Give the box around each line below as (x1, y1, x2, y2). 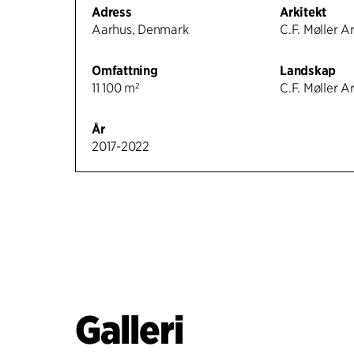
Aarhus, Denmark (92, 22, 189, 38)
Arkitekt (280, 5, 327, 21)
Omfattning (92, 63, 158, 79)
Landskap (280, 63, 337, 79)
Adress (92, 5, 132, 21)
